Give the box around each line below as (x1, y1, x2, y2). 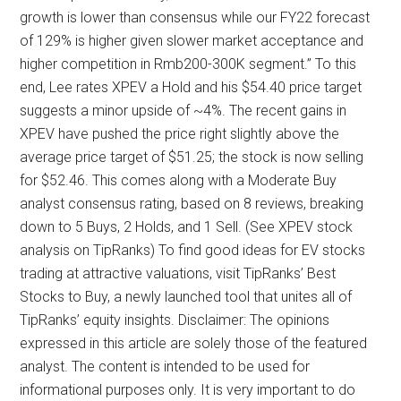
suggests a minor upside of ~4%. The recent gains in (20, 102, 347, 119)
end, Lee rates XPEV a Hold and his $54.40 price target (20, 79, 363, 96)
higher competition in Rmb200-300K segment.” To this (20, 55, 357, 73)
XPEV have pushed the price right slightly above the (20, 125, 340, 142)
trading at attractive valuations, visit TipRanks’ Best (20, 265, 337, 282)
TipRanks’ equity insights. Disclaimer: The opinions (20, 311, 330, 328)
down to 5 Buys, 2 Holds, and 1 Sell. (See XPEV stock (20, 218, 354, 235)
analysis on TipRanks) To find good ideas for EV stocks (20, 242, 366, 259)
